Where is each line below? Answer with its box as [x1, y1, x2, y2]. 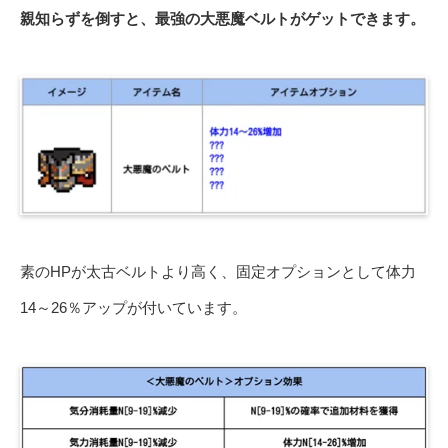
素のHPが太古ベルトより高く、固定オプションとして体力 [20, 262, 416, 280]
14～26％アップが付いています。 [20, 298, 247, 316]
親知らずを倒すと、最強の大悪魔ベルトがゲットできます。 [20, 10, 425, 28]
